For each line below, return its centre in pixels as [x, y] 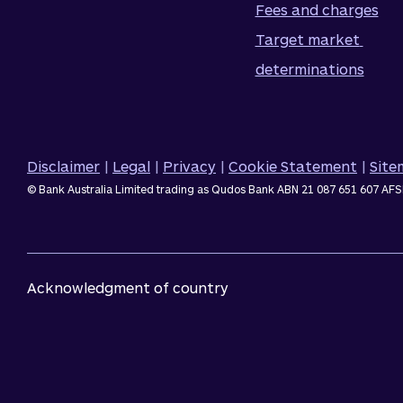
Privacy [189, 166]
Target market [307, 39]
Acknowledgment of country [128, 287]
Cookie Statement [293, 166]
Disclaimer [63, 166]
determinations [309, 69]
